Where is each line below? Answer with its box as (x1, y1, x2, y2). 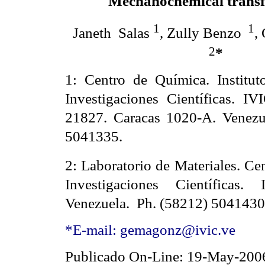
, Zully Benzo (159, 24, 245, 41)
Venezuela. (65, 194, 130, 211)
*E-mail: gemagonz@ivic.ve (65, 221, 235, 238)
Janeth (72, 24, 115, 41)
